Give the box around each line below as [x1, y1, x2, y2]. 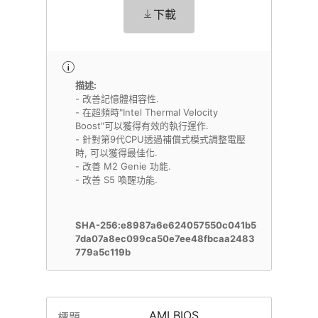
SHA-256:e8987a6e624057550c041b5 [75, 219, 256, 231]
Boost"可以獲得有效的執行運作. [75, 120, 209, 131]
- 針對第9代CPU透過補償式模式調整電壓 [75, 133, 246, 145]
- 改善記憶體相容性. [75, 93, 159, 104]
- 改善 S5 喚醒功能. [75, 174, 158, 185]
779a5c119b [75, 246, 131, 258]
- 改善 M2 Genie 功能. [75, 160, 171, 172]
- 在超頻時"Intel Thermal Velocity [75, 106, 218, 118]
